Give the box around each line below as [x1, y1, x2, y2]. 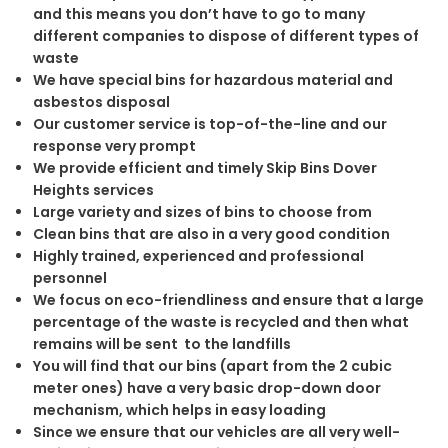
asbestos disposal [32, 91, 170, 112]
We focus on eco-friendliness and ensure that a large [32, 289, 424, 310]
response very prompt [32, 135, 196, 156]
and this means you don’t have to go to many [32, 3, 365, 24]
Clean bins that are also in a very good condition [32, 223, 390, 244]
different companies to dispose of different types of [32, 25, 419, 46]
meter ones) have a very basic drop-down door [32, 377, 381, 398]
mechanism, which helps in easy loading [32, 399, 326, 420]
